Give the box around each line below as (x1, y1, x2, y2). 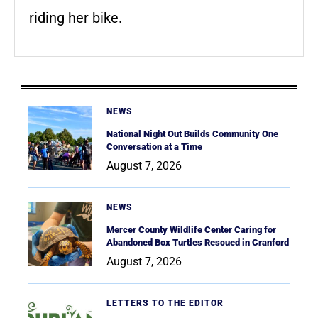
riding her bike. (29, 9, 122, 26)
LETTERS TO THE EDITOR (106, 297, 224, 308)
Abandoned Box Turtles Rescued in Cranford (106, 236, 289, 248)
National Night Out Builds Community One (106, 128, 278, 139)
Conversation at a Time (106, 141, 202, 152)
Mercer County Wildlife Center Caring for (106, 224, 276, 235)
